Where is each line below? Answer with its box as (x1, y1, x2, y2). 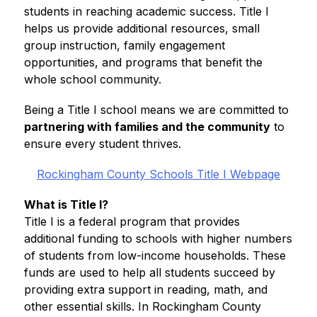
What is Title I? (23, 197, 108, 212)
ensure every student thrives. (23, 137, 181, 151)
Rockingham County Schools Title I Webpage (36, 167, 280, 181)
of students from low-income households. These (23, 248, 286, 263)
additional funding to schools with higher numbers (23, 231, 292, 246)
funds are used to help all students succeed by (23, 265, 275, 279)
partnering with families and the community (23, 120, 270, 134)
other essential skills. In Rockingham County (23, 299, 261, 313)
